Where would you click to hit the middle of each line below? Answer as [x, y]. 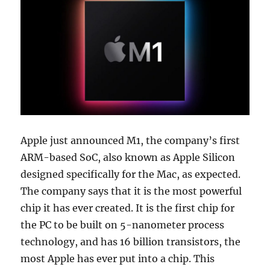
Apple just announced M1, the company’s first [130, 140]
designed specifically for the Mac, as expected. [131, 174]
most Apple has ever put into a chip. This [118, 258]
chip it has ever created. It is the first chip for [128, 208]
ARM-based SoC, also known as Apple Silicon [128, 157]
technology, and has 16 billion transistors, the [131, 241]
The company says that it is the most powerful [131, 191]
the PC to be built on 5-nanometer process [123, 224]
